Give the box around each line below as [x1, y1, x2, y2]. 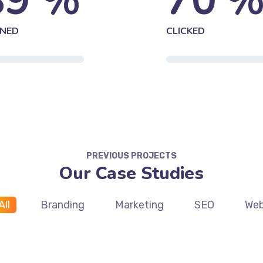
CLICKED [166, 24, 205, 38]
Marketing [114, 198, 164, 211]
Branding [40, 198, 85, 211]
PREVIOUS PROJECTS [86, 150, 177, 161]
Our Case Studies [59, 161, 204, 186]
